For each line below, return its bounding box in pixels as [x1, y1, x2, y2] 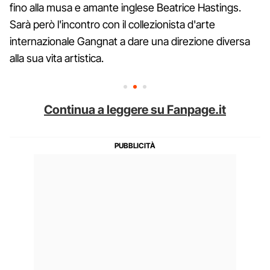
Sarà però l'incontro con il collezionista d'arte [10, 17, 215, 31]
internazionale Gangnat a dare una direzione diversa [10, 34, 250, 48]
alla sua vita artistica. [10, 51, 104, 64]
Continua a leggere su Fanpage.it [44, 102, 226, 117]
